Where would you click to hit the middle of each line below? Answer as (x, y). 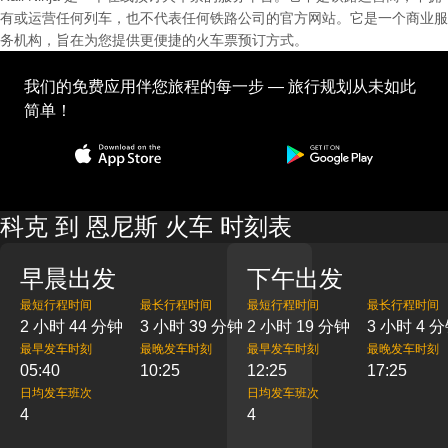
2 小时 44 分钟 (71, 326)
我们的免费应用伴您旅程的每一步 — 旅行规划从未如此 (220, 86)
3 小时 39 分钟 (191, 326)
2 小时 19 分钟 (298, 326)
